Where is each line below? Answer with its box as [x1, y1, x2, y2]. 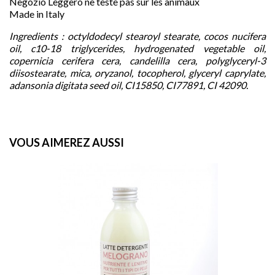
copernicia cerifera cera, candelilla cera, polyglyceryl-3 [9, 54, 266, 66]
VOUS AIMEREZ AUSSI [9, 135, 124, 149]
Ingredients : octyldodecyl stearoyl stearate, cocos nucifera [9, 29, 266, 42]
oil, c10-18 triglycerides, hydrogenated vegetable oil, [9, 42, 266, 54]
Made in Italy [9, 7, 64, 20]
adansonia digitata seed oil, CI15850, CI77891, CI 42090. [9, 79, 248, 91]
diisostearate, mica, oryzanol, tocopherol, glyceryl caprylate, [9, 66, 266, 79]
